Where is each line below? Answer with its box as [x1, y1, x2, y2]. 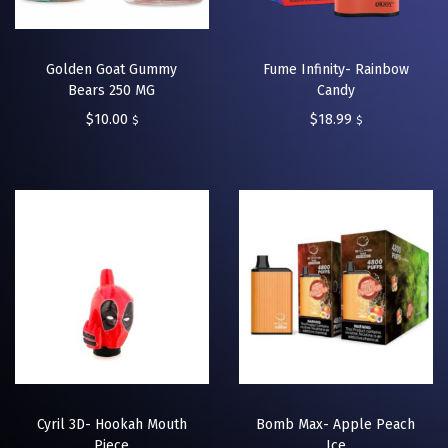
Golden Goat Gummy [46, 61, 178, 79]
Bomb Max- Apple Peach [256, 416, 416, 434]
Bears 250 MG [68, 82, 156, 100]
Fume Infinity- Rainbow [262, 61, 409, 79]
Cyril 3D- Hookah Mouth [36, 416, 187, 434]
